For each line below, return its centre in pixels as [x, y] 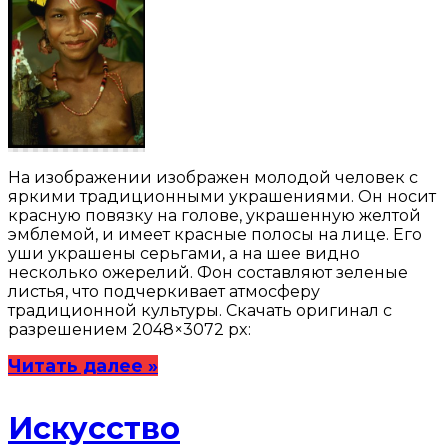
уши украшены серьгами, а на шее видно [184, 254]
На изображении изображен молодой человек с [213, 178]
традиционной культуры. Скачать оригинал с [200, 311]
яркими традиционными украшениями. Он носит [222, 197]
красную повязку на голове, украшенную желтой [214, 216]
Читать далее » [83, 366]
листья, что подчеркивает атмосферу [164, 292]
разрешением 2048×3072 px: [129, 330]
